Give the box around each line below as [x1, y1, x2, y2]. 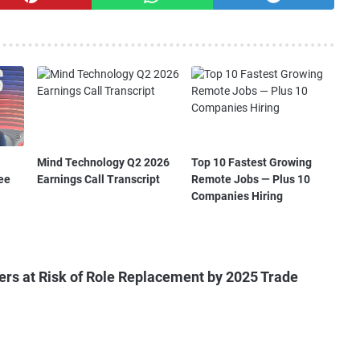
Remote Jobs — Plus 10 [191, 172, 311, 186]
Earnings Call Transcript [36, 172, 160, 186]
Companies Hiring [191, 189, 284, 202]
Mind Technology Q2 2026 [36, 155, 170, 169]
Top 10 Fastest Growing [191, 155, 313, 169]
